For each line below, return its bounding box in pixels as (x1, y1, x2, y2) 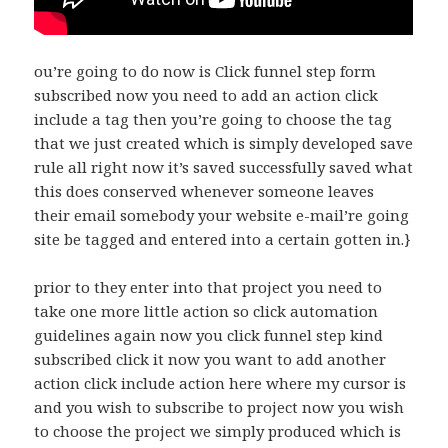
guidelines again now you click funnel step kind (34, 325, 384, 346)
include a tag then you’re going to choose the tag (34, 109, 393, 130)
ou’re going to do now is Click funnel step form (34, 61, 377, 82)
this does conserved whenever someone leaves (34, 181, 375, 202)
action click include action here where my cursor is (34, 373, 407, 394)
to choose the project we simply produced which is (34, 421, 402, 442)
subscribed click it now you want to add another (34, 349, 387, 370)
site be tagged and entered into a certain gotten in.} (34, 229, 412, 250)
